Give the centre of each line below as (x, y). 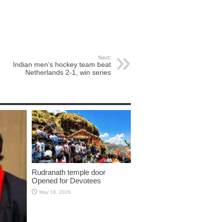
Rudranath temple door (69, 172)
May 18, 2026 (55, 192)
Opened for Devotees (66, 180)
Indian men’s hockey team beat (62, 64)
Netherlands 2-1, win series (68, 72)
